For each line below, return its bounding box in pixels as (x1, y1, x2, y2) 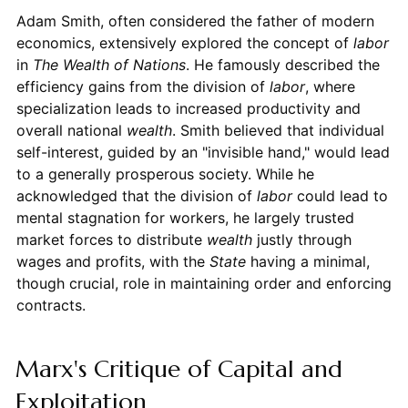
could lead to (291, 186, 388, 205)
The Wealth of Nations (32, 55, 186, 74)
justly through (251, 229, 352, 249)
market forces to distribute (15, 229, 207, 249)
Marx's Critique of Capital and (15, 353, 342, 383)
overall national (15, 120, 127, 139)
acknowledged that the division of (15, 186, 257, 205)
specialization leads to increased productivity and (15, 98, 361, 117)
